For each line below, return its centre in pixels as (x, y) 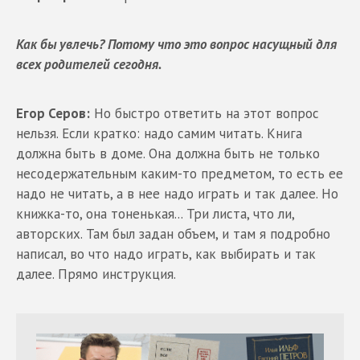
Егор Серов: (53, 113)
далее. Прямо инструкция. (96, 274)
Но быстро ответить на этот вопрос (205, 113)
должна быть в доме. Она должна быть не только (168, 153)
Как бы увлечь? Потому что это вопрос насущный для (176, 44)
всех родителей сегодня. (89, 64)
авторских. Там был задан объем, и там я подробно (173, 233)
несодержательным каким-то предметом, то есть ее (180, 173)
